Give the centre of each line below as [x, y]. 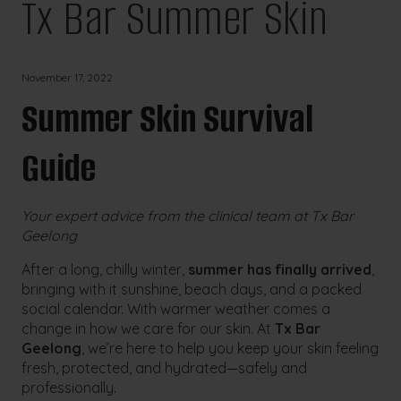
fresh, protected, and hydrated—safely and [165, 368]
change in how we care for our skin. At [149, 329]
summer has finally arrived [280, 270]
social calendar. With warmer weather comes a [176, 309]
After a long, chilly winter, [105, 270]
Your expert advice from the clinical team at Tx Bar [188, 216]
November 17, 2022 [68, 78]
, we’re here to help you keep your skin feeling [230, 349]
